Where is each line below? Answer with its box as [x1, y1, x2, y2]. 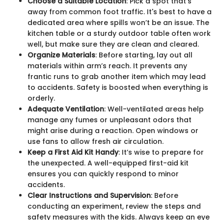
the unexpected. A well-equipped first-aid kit [27, 158, 189, 168]
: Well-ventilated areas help [104, 104, 204, 114]
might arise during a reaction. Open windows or [27, 126, 198, 136]
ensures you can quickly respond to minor [27, 169, 179, 179]
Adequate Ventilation [27, 104, 104, 114]
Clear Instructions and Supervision [27, 191, 151, 201]
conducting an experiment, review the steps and [27, 201, 201, 212]
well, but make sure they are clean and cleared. [27, 39, 199, 50]
